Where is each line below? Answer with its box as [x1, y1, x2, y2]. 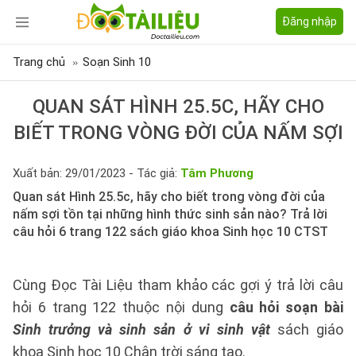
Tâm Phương [180, 166, 253, 180]
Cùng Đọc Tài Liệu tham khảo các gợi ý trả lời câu [13, 277, 343, 293]
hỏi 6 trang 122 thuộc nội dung [13, 299, 230, 315]
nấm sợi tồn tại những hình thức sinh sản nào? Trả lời [13, 207, 327, 222]
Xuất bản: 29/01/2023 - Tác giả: [13, 166, 180, 180]
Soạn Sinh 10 [83, 55, 151, 69]
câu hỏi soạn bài [229, 299, 344, 315]
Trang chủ [13, 55, 65, 69]
